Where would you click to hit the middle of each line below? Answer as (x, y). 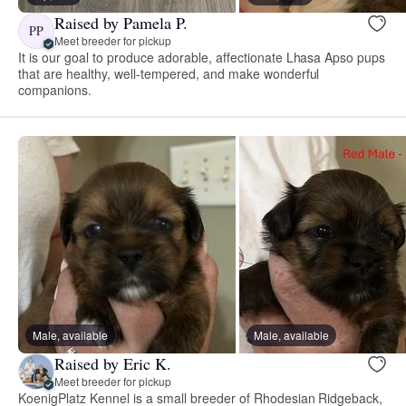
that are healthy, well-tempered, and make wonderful (169, 73)
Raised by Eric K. (113, 364)
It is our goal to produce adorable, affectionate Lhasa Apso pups (202, 57)
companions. (55, 89)
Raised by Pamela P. (121, 23)
